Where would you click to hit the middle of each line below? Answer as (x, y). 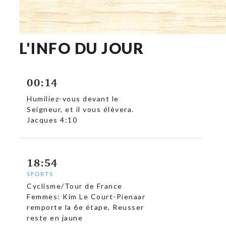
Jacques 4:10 (53, 120)
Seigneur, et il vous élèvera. (80, 109)
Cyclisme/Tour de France (75, 186)
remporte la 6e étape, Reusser (86, 207)
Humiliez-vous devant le (73, 99)
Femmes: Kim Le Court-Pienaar (86, 196)
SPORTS (40, 174)
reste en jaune (55, 218)
